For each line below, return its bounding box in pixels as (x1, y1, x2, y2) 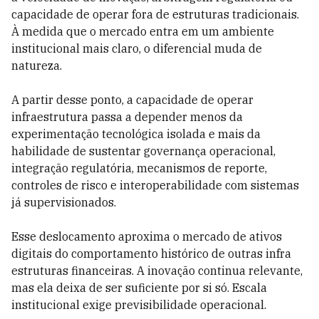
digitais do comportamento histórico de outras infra (11, 246, 291, 261)
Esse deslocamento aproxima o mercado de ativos (11, 229, 282, 244)
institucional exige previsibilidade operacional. (11, 298, 266, 312)
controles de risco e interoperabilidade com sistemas (11, 178, 299, 192)
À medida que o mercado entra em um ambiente (11, 24, 274, 38)
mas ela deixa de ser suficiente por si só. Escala (11, 281, 267, 295)
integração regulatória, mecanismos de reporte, (11, 161, 267, 175)
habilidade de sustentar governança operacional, (11, 144, 276, 158)
